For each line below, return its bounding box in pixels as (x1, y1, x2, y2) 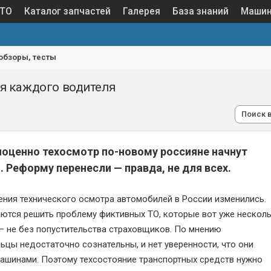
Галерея (122, 6, 160, 17)
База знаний (172, 6, 229, 17)
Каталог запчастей (24, 6, 111, 17)
